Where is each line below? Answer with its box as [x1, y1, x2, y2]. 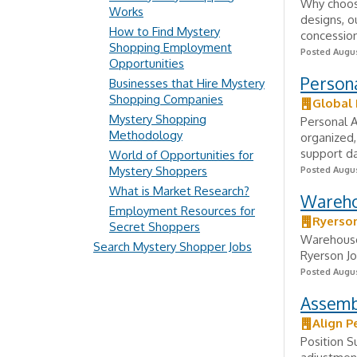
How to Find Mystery [109, 24, 220, 39]
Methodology [109, 127, 182, 143]
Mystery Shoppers [109, 163, 207, 178]
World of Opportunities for [109, 147, 253, 163]
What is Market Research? [109, 183, 249, 198]
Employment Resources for [109, 203, 255, 218]
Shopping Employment [109, 40, 232, 55]
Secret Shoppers [109, 219, 200, 234]
